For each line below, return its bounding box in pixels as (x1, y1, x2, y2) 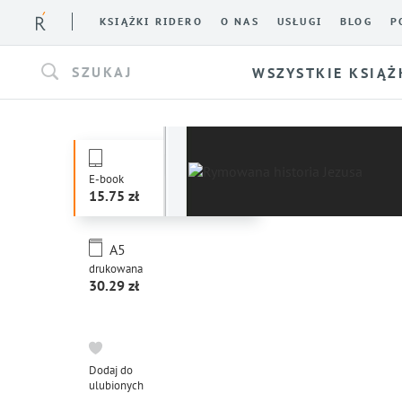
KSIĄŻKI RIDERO (100, 15, 203, 28)
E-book (89, 171, 124, 187)
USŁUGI (276, 15, 323, 28)
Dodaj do (89, 363, 133, 378)
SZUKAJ (72, 62, 132, 81)
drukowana (89, 261, 143, 276)
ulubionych (89, 378, 144, 393)
